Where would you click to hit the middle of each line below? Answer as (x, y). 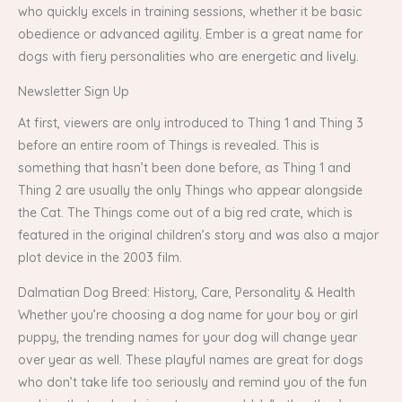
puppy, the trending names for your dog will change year (188, 337)
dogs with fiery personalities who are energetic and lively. (188, 57)
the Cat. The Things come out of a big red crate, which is (185, 212)
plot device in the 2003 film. (100, 257)
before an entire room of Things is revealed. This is (169, 145)
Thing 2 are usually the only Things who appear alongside (190, 190)
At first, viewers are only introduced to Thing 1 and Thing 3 (191, 122)
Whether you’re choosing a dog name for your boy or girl (188, 315)
